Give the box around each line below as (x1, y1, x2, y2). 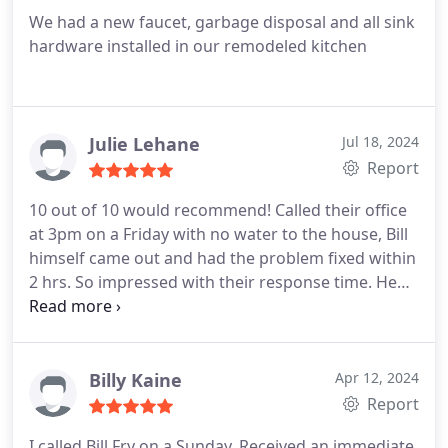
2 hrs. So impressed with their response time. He (29, 271, 397, 293)
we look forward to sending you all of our (29, 319, 343, 341)
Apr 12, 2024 (335, 368, 419, 387)
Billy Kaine (89, 368, 182, 392)
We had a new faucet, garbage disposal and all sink (29, 11, 415, 33)
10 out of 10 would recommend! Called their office (29, 199, 407, 221)
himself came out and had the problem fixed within (29, 247, 416, 269)
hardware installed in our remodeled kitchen (29, 35, 367, 57)
